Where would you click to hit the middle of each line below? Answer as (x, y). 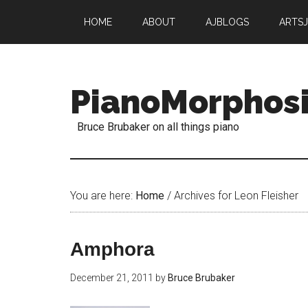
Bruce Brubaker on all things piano (158, 127)
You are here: (103, 196)
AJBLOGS (227, 22)
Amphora (112, 249)
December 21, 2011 (112, 278)
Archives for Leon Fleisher (235, 196)
